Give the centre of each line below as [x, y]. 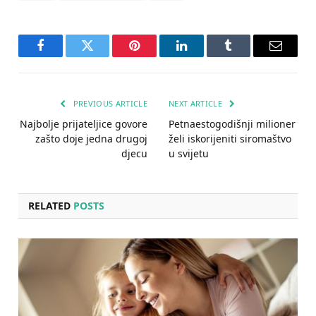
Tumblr [246, 56]
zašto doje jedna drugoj [91, 138]
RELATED [51, 205]
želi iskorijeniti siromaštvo [230, 138]
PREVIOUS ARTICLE [109, 103]
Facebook [64, 56]
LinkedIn [203, 56]
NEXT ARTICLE [197, 103]
